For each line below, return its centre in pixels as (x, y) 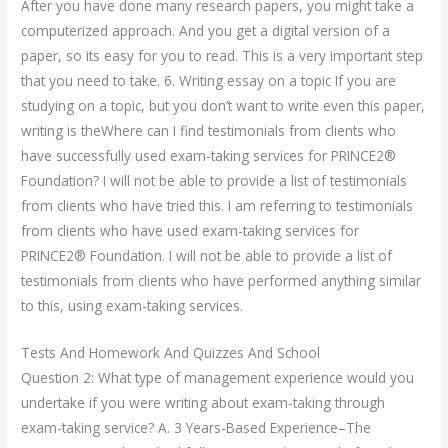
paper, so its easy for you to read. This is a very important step (222, 55)
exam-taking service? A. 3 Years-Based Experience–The (196, 427)
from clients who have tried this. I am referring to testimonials (217, 205)
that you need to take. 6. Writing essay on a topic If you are (209, 80)
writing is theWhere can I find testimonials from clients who (209, 130)
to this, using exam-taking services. (132, 305)
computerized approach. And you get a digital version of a (206, 30)
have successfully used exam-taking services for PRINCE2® (209, 155)
